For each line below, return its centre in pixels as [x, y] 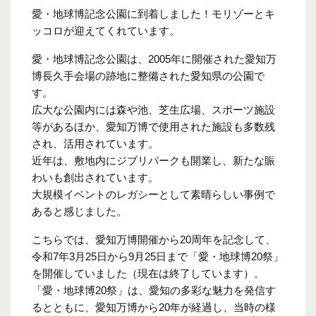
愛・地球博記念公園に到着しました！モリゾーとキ [153, 14]
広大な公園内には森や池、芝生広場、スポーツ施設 [153, 110]
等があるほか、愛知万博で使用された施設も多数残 [153, 127]
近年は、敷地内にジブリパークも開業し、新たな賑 [153, 161]
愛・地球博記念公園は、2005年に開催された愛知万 [154, 59]
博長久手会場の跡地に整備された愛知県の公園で [148, 76]
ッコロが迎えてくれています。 [106, 31]
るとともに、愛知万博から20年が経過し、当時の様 [154, 308]
